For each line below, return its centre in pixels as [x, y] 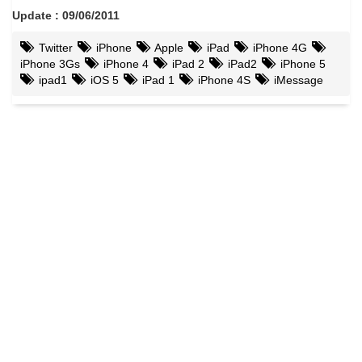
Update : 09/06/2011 [66, 16]
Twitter [54, 48]
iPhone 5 [301, 64]
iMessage [297, 80]
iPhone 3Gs [50, 64]
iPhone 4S [223, 80]
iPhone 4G [278, 48]
